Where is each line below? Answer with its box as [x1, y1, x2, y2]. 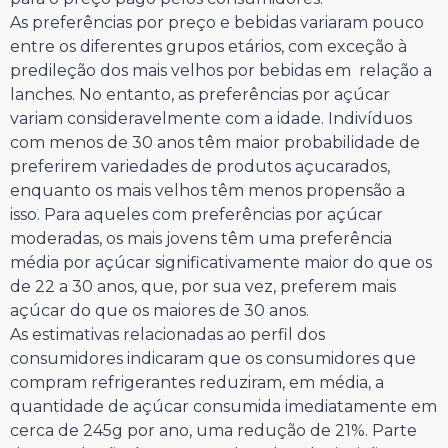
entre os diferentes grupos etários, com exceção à [10, 37, 407, 57]
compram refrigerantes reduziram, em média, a [10, 373, 384, 393]
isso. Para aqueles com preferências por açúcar [10, 205, 383, 225]
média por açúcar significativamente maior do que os [10, 253, 432, 273]
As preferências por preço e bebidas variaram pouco [10, 13, 424, 33]
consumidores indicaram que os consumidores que [10, 349, 416, 369]
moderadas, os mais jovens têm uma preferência [10, 229, 392, 249]
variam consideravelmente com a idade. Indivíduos [10, 109, 412, 129]
